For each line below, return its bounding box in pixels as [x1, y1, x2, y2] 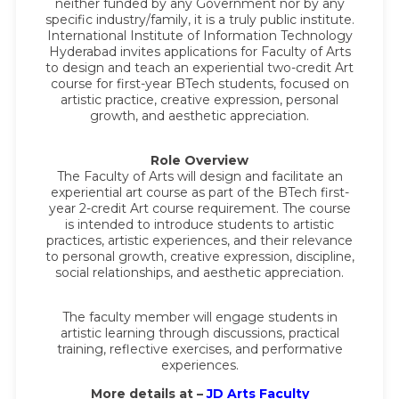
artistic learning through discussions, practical [60, 325, 339, 342]
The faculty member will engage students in [61, 309, 338, 326]
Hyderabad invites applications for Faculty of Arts [48, 44, 351, 61]
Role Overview [151, 152, 248, 169]
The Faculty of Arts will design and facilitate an [56, 168, 343, 185]
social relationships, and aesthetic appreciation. [55, 265, 344, 281]
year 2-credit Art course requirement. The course [48, 200, 351, 217]
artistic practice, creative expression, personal [61, 92, 338, 109]
